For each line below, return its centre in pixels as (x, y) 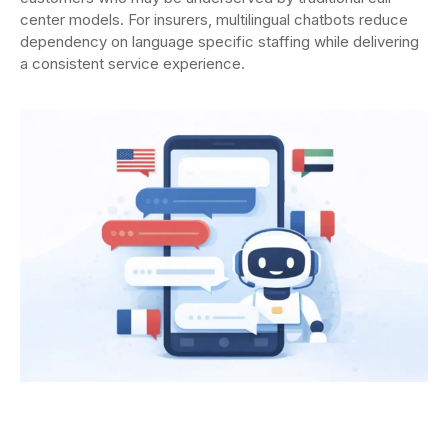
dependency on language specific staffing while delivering (219, 42)
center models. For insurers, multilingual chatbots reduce (214, 20)
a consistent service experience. (132, 64)
